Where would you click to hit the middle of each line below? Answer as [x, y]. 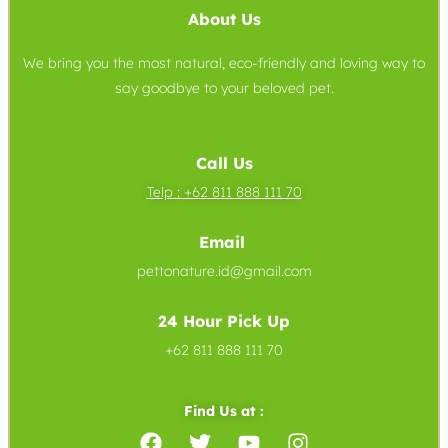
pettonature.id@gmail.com [224, 270]
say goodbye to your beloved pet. [224, 87]
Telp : [165, 191]
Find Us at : [224, 410]
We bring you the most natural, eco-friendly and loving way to [224, 62]
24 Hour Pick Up [224, 320]
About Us [224, 18]
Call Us [224, 162]
